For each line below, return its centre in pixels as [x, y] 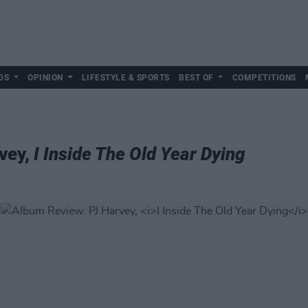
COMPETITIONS [264, 78]
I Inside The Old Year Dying [140, 154]
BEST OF [196, 78]
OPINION [45, 78]
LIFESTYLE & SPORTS [125, 78]
